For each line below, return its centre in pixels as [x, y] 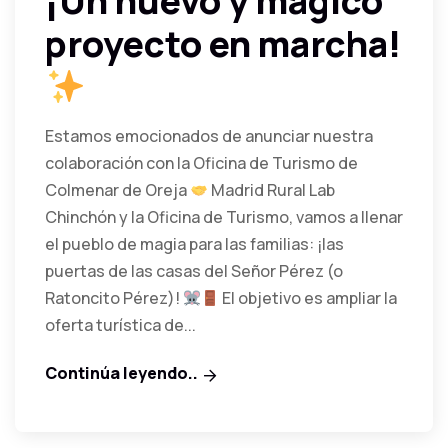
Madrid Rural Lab [272, 190]
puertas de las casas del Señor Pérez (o [194, 271]
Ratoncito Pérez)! [114, 298]
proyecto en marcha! [223, 44]
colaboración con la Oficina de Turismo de [201, 163]
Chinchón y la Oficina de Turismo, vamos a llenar [224, 217]
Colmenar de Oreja [117, 190]
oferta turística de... [120, 325]
